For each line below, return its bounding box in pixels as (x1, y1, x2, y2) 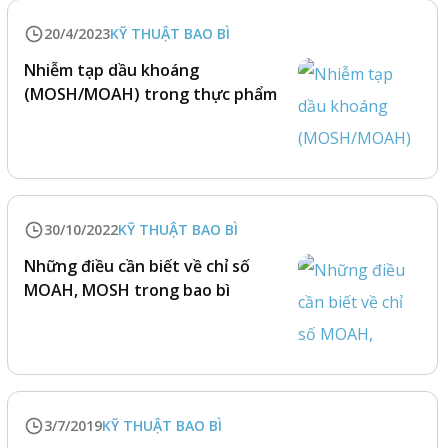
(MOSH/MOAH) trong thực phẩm (24, 83, 278, 105)
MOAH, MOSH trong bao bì (24, 279, 231, 301)
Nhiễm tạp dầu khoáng (24, 59, 200, 81)
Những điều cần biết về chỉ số (24, 255, 251, 277)
